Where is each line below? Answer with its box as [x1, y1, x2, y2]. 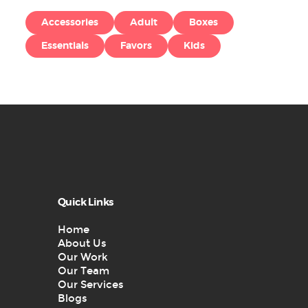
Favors [120, 41, 153, 51]
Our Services [58, 278, 124, 291]
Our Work [58, 250, 108, 263]
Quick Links [58, 197, 113, 208]
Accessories [41, 17, 98, 27]
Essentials [41, 41, 89, 51]
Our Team [58, 264, 109, 277]
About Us [58, 236, 107, 250]
